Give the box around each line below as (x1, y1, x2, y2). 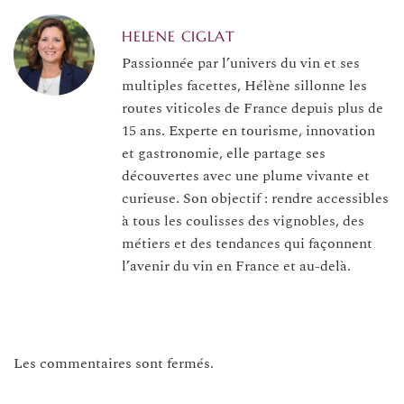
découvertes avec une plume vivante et (122, 165, 370, 188)
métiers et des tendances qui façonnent (122, 233, 372, 255)
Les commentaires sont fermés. (14, 352, 214, 374)
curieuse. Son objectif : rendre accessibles (122, 188, 389, 210)
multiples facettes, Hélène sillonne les (122, 75, 367, 97)
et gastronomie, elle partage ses (122, 142, 326, 165)
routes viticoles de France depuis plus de (122, 97, 383, 120)
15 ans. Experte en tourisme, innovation (122, 120, 375, 142)
